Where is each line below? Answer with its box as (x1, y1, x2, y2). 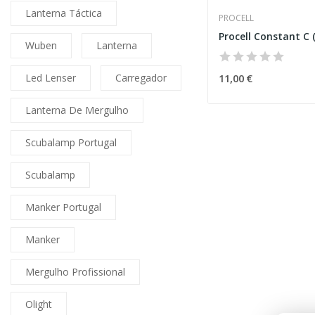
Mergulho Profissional (25, 265, 125, 279)
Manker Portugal (25, 200, 101, 214)
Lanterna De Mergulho (25, 103, 129, 117)
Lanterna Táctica (25, 6, 102, 20)
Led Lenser (25, 71, 76, 85)
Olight (25, 297, 52, 311)
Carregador (115, 71, 167, 85)
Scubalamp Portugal (25, 136, 117, 150)
